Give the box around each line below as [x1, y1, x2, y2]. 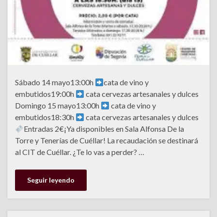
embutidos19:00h [15, 89, 76, 99]
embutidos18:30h [15, 112, 76, 122]
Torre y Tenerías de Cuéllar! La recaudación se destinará [15, 136, 198, 145]
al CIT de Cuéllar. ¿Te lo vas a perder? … [15, 147, 144, 157]
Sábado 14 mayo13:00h [15, 77, 95, 87]
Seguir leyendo [27, 176, 75, 185]
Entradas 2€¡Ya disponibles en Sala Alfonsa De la [24, 124, 185, 134]
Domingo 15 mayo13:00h [15, 101, 101, 110]
